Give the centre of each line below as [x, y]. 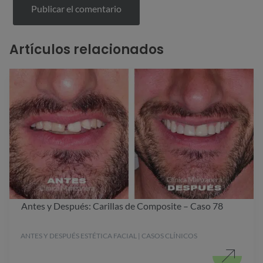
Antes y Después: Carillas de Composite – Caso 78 [122, 206]
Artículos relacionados [87, 50]
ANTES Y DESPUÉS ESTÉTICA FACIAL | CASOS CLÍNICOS [109, 236]
